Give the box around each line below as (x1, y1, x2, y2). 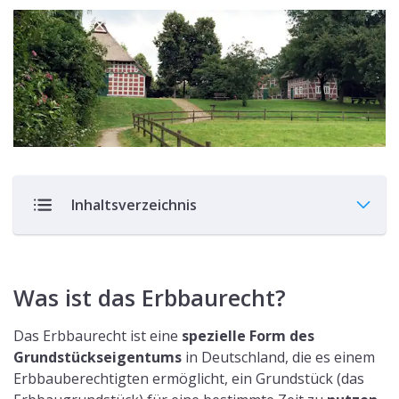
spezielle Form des (182, 326, 314, 346)
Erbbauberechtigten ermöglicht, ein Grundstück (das (13, 369, 364, 389)
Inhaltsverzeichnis (71, 195, 197, 216)
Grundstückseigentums (13, 347, 182, 368)
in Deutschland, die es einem (182, 347, 375, 368)
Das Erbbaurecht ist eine (13, 326, 182, 346)
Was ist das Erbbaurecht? (13, 282, 286, 313)
